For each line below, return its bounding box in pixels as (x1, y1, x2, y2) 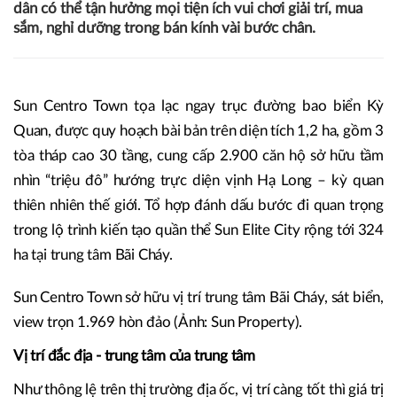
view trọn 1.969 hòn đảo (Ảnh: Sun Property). (13, 315, 303, 331)
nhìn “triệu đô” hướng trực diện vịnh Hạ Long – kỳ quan (13, 173, 384, 189)
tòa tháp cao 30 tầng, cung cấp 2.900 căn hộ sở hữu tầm (13, 148, 384, 164)
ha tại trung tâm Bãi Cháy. (13, 247, 173, 263)
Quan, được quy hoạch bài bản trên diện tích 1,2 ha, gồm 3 (13, 123, 384, 139)
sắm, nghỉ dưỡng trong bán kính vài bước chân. (13, 20, 315, 35)
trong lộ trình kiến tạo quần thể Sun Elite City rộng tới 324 (13, 222, 384, 238)
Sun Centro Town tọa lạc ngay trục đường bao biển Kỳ (13, 98, 384, 114)
